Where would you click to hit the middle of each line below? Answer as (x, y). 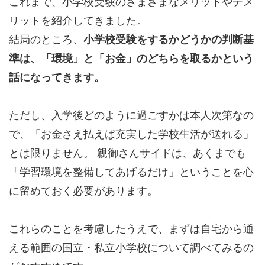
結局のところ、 (46, 40)
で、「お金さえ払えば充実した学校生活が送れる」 (131, 135)
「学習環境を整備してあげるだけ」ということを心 (131, 172)
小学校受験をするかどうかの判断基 (169, 40)
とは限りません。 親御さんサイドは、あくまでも (127, 153)
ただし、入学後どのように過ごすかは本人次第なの (131, 116)
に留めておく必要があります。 (83, 191)
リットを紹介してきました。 (78, 21)
